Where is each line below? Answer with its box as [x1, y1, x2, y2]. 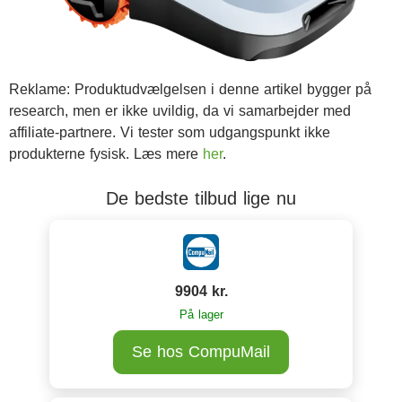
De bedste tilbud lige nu [106, 188, 296, 208]
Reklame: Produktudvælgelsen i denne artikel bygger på [9, 82, 371, 97]
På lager [179, 308, 223, 321]
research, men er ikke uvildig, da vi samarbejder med [9, 103, 351, 118]
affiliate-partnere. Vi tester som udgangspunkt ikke [9, 125, 330, 140]
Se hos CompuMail [132, 343, 270, 361]
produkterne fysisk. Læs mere [9, 146, 203, 162]
